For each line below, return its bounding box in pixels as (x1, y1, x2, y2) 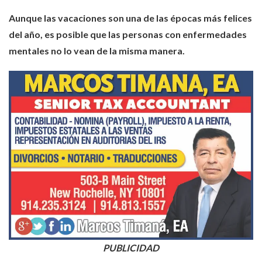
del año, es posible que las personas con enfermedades (9, 28, 247, 40)
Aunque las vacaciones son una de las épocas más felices (9, 12, 252, 23)
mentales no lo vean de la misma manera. (9, 44, 185, 56)
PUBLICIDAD (103, 242, 159, 253)
